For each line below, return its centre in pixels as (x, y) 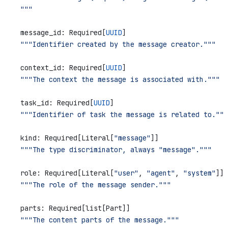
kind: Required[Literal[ (59, 138)
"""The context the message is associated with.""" (112, 80)
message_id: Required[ (55, 33)
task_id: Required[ (49, 103)
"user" (126, 173)
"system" (199, 173)
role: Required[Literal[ (59, 173)
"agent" (161, 173)
